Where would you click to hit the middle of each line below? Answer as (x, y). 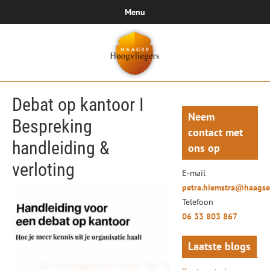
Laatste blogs (220, 246)
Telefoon (198, 202)
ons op (204, 148)
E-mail (194, 173)
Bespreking (52, 126)
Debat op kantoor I (78, 105)
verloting (43, 170)
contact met (216, 132)
